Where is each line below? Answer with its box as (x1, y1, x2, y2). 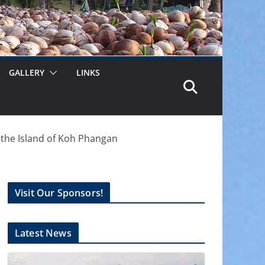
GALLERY (9, 66, 44, 78)
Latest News (15, 226, 72, 240)
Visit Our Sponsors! (15, 186, 104, 199)
